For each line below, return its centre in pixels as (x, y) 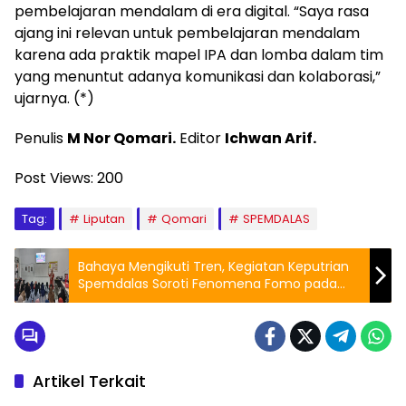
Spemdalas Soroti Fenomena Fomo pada (208, 283)
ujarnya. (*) (54, 98)
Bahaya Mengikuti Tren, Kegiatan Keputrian (213, 266)
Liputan (104, 218)
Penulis (41, 138)
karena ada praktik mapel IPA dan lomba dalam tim (199, 54)
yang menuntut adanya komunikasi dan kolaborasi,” (198, 76)
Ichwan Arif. (271, 138)
